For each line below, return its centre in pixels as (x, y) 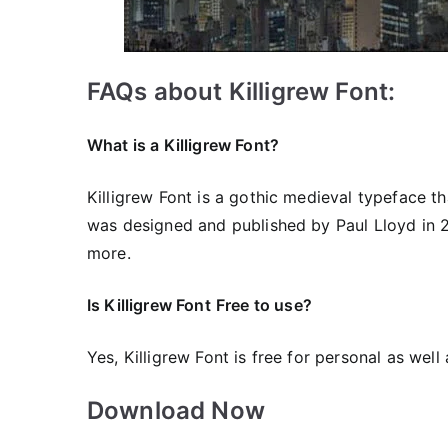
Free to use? (263, 305)
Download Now (176, 410)
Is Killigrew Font (149, 305)
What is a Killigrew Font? (183, 145)
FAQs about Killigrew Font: (241, 91)
